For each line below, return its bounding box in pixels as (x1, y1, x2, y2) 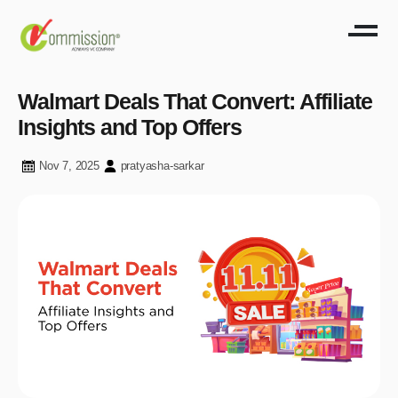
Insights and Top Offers (18, 114, 243, 139)
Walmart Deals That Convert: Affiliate (18, 88, 372, 114)
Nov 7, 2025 (39, 158, 99, 172)
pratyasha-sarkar (120, 158, 204, 172)
